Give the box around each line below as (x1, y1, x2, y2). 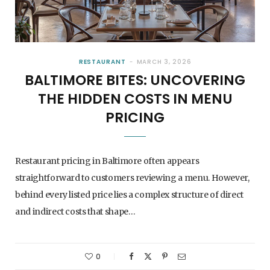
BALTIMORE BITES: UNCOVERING (25, 71, 245, 90)
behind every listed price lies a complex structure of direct (15, 189, 243, 201)
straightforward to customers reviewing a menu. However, (15, 172, 250, 184)
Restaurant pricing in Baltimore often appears (15, 155, 199, 167)
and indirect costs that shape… (15, 206, 136, 218)
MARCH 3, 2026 (136, 57, 192, 67)
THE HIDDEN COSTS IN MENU (37, 89, 233, 109)
